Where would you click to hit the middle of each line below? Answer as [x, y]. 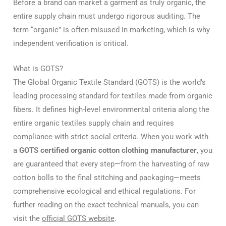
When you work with [174, 136]
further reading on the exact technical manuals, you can [106, 205]
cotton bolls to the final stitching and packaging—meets [107, 177]
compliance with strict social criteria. [76, 136]
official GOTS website [78, 218]
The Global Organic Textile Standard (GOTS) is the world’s [109, 82]
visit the [27, 218]
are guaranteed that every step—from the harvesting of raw [111, 164]
